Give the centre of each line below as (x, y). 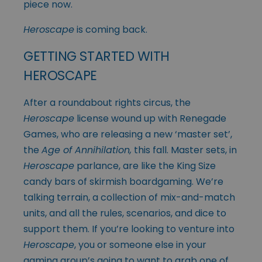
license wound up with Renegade (150, 118)
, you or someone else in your (140, 244)
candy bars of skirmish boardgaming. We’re (123, 181)
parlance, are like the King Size (145, 166)
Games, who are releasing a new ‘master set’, (128, 134)
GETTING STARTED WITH (97, 56)
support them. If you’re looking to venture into (129, 229)
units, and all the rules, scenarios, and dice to (125, 213)
